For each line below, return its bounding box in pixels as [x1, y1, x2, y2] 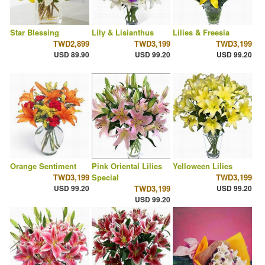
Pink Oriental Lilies [91, 160, 162, 172]
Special [91, 172, 119, 183]
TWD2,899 [53, 38, 89, 50]
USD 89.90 [53, 49, 89, 60]
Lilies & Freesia [173, 27, 230, 38]
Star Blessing [10, 27, 59, 38]
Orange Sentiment [10, 160, 76, 172]
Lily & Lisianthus [91, 27, 154, 38]
